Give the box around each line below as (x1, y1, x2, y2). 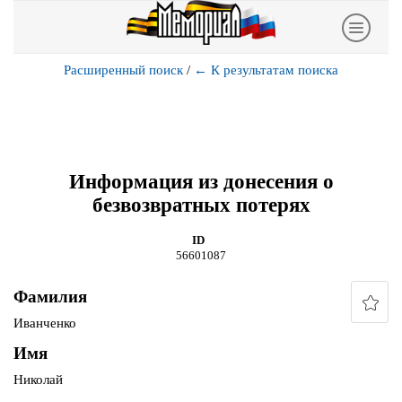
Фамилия (13, 287, 87, 307)
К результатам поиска (211, 63, 338, 77)
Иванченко (13, 316, 76, 331)
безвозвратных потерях (92, 193, 310, 216)
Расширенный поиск (64, 63, 183, 77)
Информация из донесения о (68, 170, 334, 193)
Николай (13, 372, 63, 388)
